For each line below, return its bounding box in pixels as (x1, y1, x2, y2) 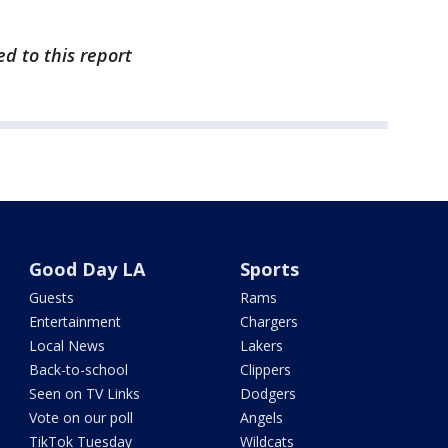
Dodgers (239, 384, 296, 404)
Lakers (239, 336, 283, 356)
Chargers (239, 312, 298, 332)
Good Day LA (29, 257, 146, 282)
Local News (29, 336, 106, 356)
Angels (239, 408, 283, 428)
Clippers (239, 360, 291, 380)
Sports (239, 257, 299, 282)
